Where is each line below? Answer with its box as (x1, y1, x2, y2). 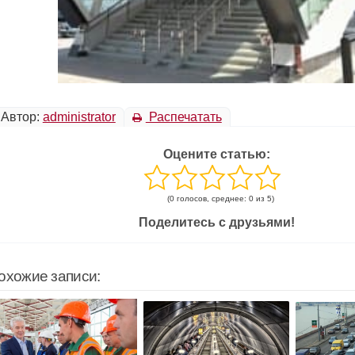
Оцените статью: (162, 147, 270, 161)
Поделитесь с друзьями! (138, 216, 295, 229)
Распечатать (145, 110, 222, 124)
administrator (42, 110, 116, 124)
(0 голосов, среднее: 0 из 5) (166, 194, 274, 203)
